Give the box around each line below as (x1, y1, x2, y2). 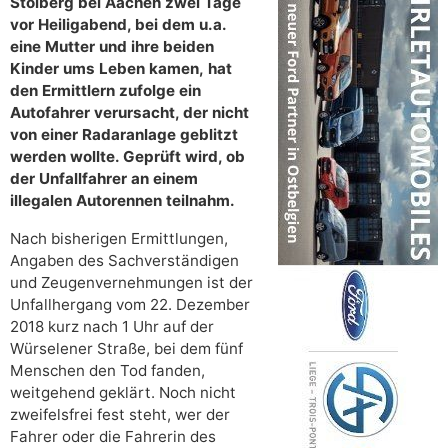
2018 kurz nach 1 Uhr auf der (10, 317, 214, 337)
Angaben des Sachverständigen (10, 251, 239, 271)
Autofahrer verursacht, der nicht (10, 103, 249, 123)
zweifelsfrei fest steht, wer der (10, 405, 230, 425)
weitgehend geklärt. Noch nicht (10, 383, 236, 403)
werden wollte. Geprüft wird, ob (10, 147, 245, 167)
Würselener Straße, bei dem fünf (10, 339, 243, 359)
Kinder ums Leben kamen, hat (10, 59, 232, 79)
